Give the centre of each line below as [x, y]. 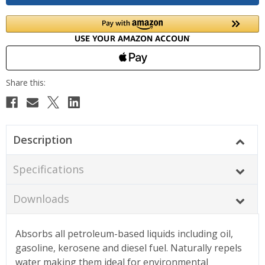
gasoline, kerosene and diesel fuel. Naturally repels [129, 248]
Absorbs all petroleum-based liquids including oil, [124, 233]
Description [42, 139]
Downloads [41, 198]
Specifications [48, 169]
